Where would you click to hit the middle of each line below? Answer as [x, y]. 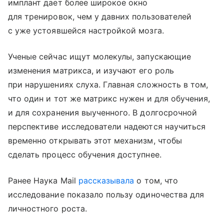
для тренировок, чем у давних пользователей [100, 16]
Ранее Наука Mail [43, 180]
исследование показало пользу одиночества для [106, 194]
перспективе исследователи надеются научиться [107, 126]
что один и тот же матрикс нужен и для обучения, [109, 98]
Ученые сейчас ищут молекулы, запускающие [99, 56]
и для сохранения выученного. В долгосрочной [103, 112]
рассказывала [106, 180]
